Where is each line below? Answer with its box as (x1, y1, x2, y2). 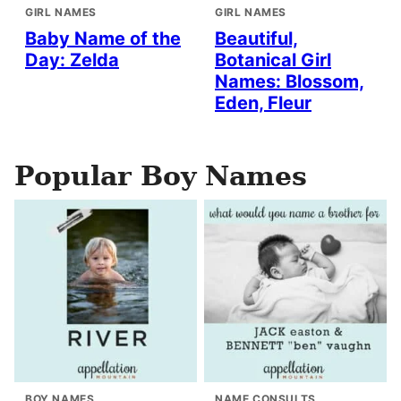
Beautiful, (215, 28, 298, 50)
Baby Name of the (25, 28, 181, 50)
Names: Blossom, (215, 71, 364, 93)
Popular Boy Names (14, 160, 307, 192)
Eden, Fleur (215, 92, 311, 115)
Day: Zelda (25, 49, 119, 72)
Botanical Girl (215, 49, 331, 72)
